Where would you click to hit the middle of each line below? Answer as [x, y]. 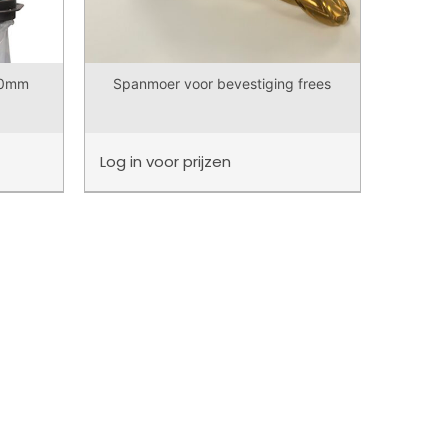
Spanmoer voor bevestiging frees [222, 83]
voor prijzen [188, 161]
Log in [122, 161]
